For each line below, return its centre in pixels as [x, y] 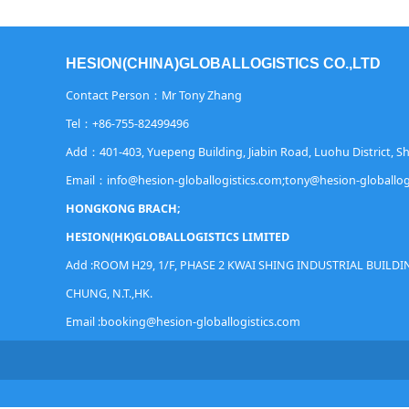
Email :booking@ [111, 322]
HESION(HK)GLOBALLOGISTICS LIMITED [178, 237]
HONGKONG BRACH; [123, 209]
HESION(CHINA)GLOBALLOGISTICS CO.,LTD [223, 63]
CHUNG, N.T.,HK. [110, 294]
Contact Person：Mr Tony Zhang [154, 95]
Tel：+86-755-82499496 [127, 124]
